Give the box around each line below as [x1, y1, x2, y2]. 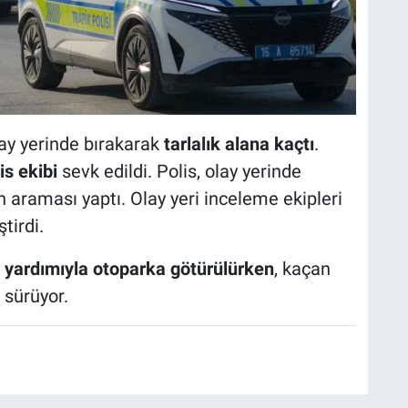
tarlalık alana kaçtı [163, 132, 314, 155]
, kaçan [273, 257, 331, 280]
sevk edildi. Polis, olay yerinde [56, 159, 301, 182]
